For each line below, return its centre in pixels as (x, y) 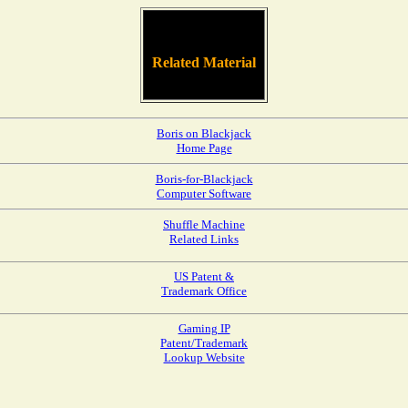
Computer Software (204, 194)
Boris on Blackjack (204, 133)
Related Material (204, 63)
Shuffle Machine (204, 224)
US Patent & (204, 276)
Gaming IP (204, 328)
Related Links (204, 239)
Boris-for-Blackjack (204, 179)
